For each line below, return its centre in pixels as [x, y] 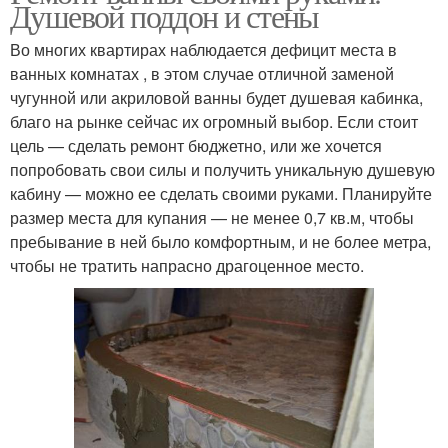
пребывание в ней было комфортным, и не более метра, [220, 241]
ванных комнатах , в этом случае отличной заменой [202, 73]
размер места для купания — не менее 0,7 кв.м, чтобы [212, 217]
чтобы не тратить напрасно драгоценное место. [187, 265]
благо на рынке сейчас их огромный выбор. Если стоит [214, 121]
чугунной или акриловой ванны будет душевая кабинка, [216, 97]
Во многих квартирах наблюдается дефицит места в [203, 49]
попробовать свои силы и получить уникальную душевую [222, 169]
